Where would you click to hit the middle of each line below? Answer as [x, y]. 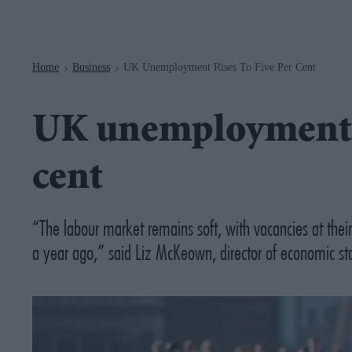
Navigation [136, 8]
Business [91, 67]
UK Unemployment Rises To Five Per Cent [220, 67]
